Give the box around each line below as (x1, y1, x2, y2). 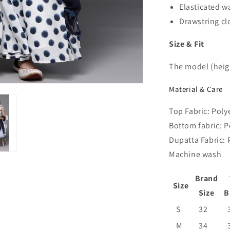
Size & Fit (169, 39, 204, 49)
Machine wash (169, 148, 222, 160)
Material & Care (169, 84, 223, 94)
